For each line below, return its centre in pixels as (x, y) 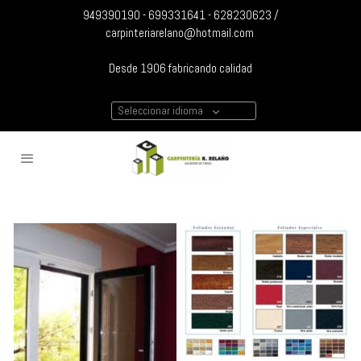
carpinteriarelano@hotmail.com (180, 33)
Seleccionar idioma (160, 110)
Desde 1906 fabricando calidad (180, 68)
